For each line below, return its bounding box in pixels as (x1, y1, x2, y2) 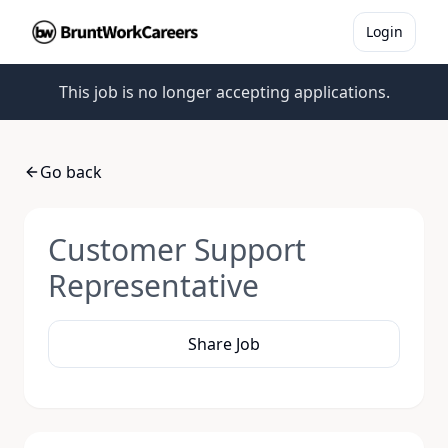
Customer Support (48, 229, 306, 270)
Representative (48, 265, 259, 306)
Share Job (188, 333, 260, 355)
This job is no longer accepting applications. (58, 81, 390, 103)
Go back (40, 161, 102, 183)
